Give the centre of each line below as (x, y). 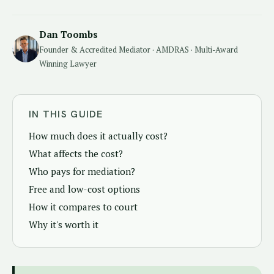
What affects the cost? (76, 154)
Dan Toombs (68, 34)
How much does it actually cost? (98, 136)
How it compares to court (83, 207)
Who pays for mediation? (82, 171)
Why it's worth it (64, 224)
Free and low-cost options (84, 189)
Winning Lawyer (68, 64)
